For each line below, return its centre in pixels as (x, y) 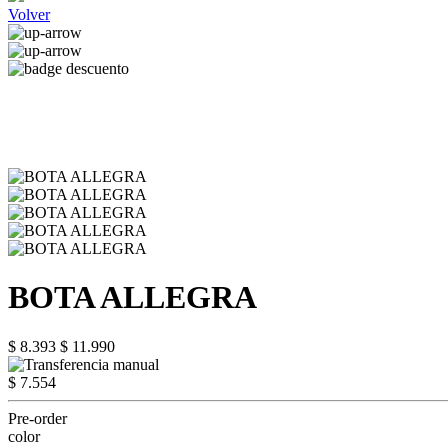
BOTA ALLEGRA (132, 297)
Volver (29, 14)
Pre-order (37, 418)
